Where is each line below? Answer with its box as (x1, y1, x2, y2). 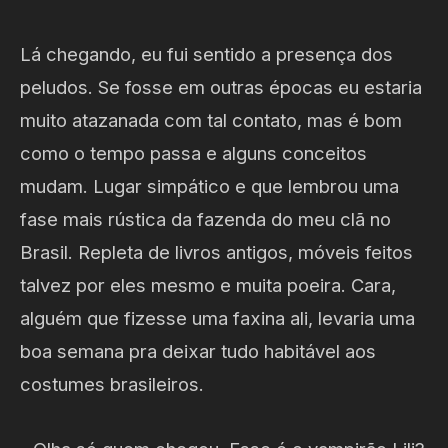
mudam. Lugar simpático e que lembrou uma (20, 175, 399, 198)
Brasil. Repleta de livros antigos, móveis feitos (20, 241, 413, 264)
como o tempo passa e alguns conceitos (20, 142, 367, 165)
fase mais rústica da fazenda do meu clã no (20, 208, 391, 231)
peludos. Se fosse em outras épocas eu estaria (20, 76, 422, 99)
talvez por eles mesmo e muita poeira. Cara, (20, 274, 396, 297)
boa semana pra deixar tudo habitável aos (20, 340, 376, 363)
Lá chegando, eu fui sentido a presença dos (20, 43, 393, 66)
